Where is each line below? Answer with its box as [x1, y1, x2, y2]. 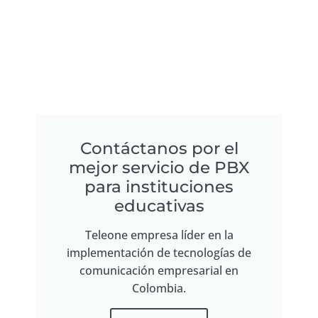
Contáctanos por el [79, 138, 238, 159]
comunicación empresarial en [79, 263, 238, 279]
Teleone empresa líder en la [84, 227, 234, 243]
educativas [114, 196, 204, 216]
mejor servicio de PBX [69, 158, 249, 178]
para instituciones [84, 177, 234, 197]
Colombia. [132, 280, 186, 297]
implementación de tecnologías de [67, 245, 251, 261]
